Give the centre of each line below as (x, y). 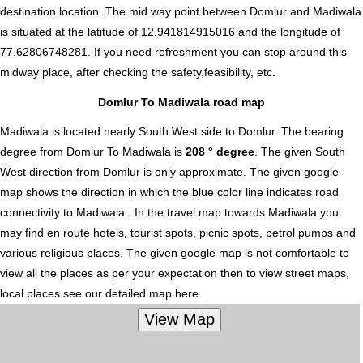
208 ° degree (220, 152)
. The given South (300, 152)
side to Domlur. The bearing (271, 132)
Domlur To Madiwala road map (181, 102)
